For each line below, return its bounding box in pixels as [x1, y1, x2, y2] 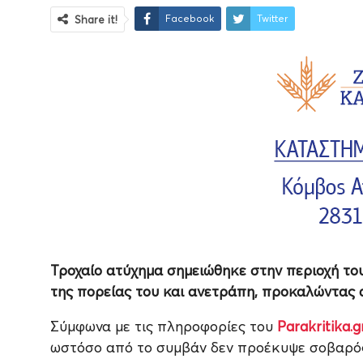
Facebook [165, 12, 214, 25]
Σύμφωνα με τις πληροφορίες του [50, 318, 277, 335]
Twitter [257, 12, 288, 25]
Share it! [75, 13, 117, 27]
